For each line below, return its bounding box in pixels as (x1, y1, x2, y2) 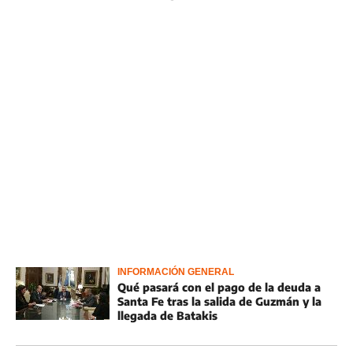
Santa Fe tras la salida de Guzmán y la (117, 295, 321, 308)
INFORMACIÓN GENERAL (117, 266, 234, 277)
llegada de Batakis (117, 309, 217, 322)
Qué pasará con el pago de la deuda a (117, 281, 321, 294)
